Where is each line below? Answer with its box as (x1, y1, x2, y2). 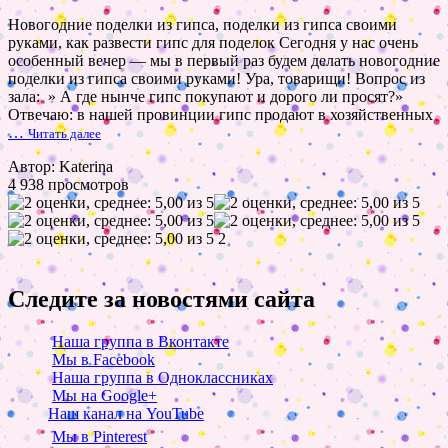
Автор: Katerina (8, 158, 113, 176)
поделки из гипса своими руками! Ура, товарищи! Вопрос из (8, 70, 425, 88)
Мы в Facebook (52, 351, 155, 369)
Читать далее (28, 126, 101, 142)
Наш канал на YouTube (48, 405, 204, 423)
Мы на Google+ (52, 387, 157, 405)
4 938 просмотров (8, 176, 129, 194)
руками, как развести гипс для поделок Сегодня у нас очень (8, 34, 418, 52)
